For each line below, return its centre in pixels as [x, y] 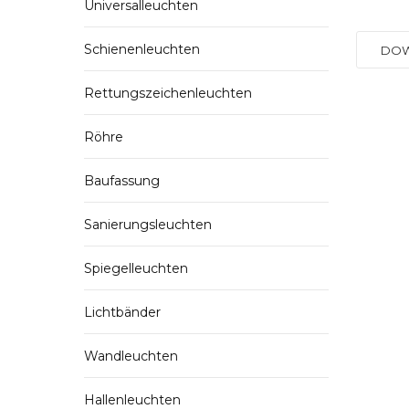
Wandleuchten [131, 356]
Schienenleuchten [142, 49]
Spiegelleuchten [136, 268]
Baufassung [122, 181]
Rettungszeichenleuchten [168, 93]
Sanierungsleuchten [148, 225]
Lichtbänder [122, 312]
